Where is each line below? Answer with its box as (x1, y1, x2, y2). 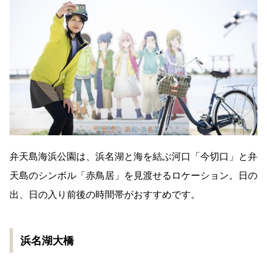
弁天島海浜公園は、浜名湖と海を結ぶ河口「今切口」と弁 (10, 150, 257, 162)
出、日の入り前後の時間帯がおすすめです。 (10, 188, 200, 200)
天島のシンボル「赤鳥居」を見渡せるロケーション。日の (10, 169, 257, 181)
